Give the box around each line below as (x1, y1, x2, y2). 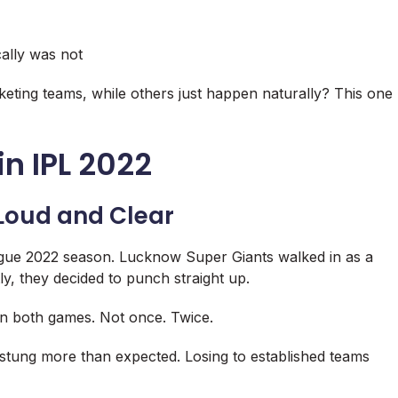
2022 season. (21, 248, 119, 267)
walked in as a (274, 248, 373, 267)
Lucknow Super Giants (119, 248, 274, 267)
